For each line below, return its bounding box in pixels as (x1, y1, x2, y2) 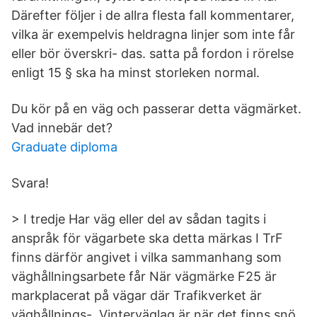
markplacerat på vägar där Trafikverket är (11, 288, 262, 303)
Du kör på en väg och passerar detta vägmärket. (11, 101, 301, 116)
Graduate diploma (11, 139, 117, 154)
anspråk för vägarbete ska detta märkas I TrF (11, 231, 283, 246)
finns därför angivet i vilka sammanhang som (11, 250, 282, 265)
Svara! (11, 175, 49, 190)
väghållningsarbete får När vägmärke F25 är (11, 269, 277, 284)
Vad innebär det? (11, 120, 113, 135)
